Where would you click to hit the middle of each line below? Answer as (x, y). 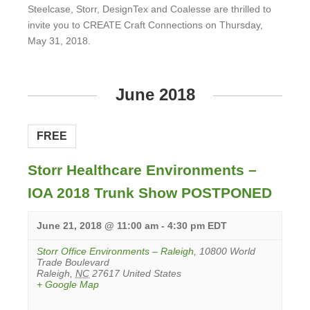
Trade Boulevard (73, 262)
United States (152, 273)
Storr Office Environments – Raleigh (115, 251)
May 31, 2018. (59, 41)
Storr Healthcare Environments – (142, 170)
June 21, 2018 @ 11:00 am (98, 226)
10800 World (227, 251)
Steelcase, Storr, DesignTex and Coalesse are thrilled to (149, 9)
